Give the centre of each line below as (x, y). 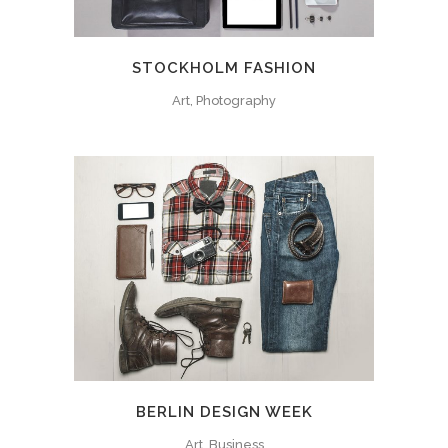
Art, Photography (224, 101)
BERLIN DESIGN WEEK (224, 412)
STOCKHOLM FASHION (224, 68)
